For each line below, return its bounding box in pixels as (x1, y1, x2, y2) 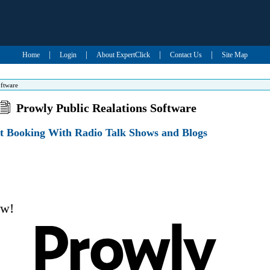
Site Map (221, 51, 248, 59)
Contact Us (169, 51, 202, 59)
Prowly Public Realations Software (16, 101, 197, 115)
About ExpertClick (96, 51, 150, 59)
